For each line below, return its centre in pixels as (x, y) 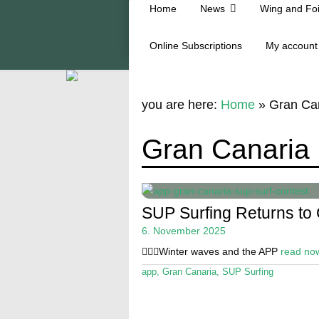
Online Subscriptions (196, 45)
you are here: (181, 104)
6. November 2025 (183, 231)
